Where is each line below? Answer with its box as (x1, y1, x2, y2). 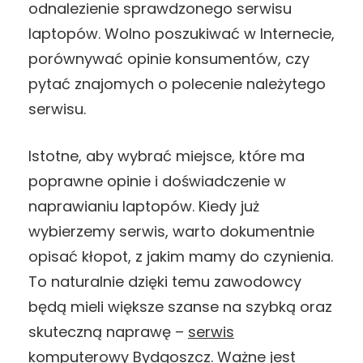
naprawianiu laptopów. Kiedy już (28, 195, 259, 216)
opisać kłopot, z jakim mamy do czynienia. (28, 246, 333, 267)
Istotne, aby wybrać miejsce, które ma (28, 145, 305, 166)
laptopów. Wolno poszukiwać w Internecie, (28, 23, 335, 44)
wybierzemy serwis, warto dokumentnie (28, 220, 314, 241)
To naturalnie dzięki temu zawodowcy (28, 271, 301, 292)
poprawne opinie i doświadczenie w (28, 170, 286, 191)
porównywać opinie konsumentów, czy (28, 48, 310, 69)
